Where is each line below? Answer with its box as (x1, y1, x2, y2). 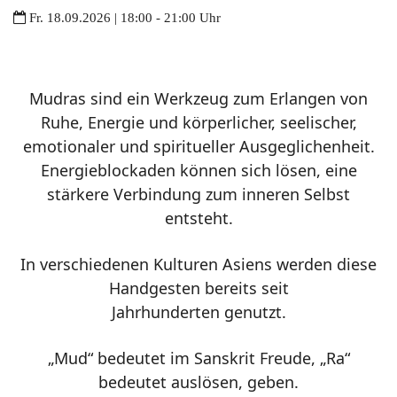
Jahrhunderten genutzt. (111, 300, 286, 323)
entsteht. (164, 206, 233, 229)
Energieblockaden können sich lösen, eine (40, 159, 357, 181)
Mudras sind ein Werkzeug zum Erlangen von (29, 87, 368, 109)
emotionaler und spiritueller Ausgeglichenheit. (22, 135, 375, 157)
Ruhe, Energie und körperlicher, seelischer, (40, 111, 357, 133)
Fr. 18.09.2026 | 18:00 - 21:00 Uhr (29, 10, 221, 24)
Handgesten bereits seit (108, 276, 289, 299)
